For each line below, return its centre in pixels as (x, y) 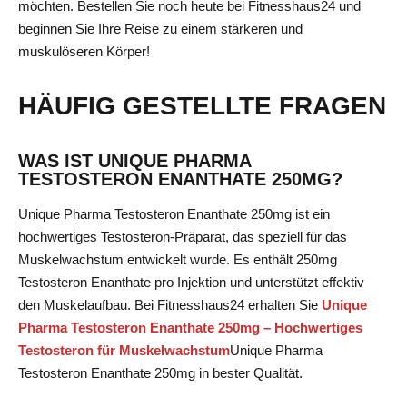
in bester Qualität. (249, 373)
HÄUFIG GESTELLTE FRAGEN (202, 106)
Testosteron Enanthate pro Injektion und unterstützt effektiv (191, 283)
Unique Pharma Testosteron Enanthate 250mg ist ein (174, 214)
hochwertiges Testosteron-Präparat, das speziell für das (183, 237)
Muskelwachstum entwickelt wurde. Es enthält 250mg (178, 260)
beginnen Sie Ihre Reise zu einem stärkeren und (160, 28)
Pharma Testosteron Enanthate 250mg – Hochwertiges (190, 328)
